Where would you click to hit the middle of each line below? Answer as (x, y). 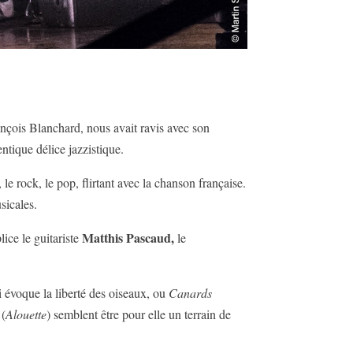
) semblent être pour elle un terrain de (139, 314)
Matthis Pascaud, (128, 238)
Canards (191, 293)
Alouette (26, 314)
